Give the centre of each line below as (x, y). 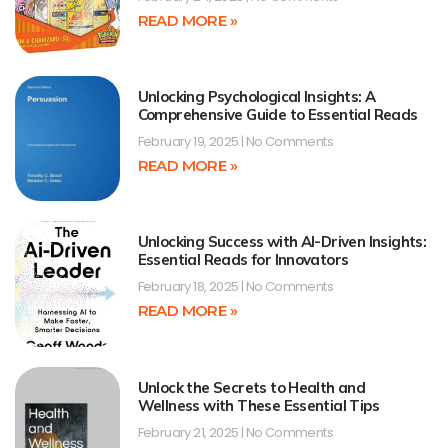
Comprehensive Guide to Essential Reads (277, 115)
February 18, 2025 (189, 287)
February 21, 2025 (189, 432)
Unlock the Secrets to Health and (251, 387)
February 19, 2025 (189, 142)
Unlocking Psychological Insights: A (256, 97)
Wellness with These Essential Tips (258, 405)
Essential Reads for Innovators (243, 260)
